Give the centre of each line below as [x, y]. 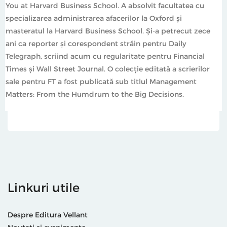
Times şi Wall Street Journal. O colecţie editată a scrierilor [108, 68]
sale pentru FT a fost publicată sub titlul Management [101, 81]
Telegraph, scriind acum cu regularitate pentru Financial [105, 56]
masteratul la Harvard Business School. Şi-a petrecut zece [108, 30]
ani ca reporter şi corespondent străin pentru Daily [96, 43]
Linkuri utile [44, 187]
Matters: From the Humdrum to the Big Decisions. [95, 94]
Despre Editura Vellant [48, 214]
